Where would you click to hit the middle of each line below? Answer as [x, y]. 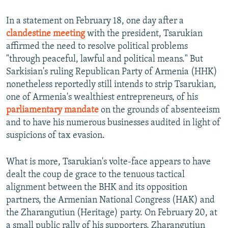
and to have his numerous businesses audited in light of [113, 123]
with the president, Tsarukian [144, 34]
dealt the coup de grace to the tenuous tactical [95, 175]
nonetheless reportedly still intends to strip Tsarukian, [111, 85]
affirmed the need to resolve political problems [97, 47]
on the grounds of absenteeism [159, 110]
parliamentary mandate [52, 110]
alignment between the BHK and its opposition [97, 188]
